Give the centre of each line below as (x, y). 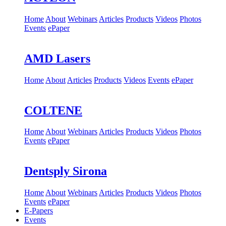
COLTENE (53, 110)
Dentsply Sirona (66, 171)
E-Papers (39, 211)
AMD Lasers (57, 58)
